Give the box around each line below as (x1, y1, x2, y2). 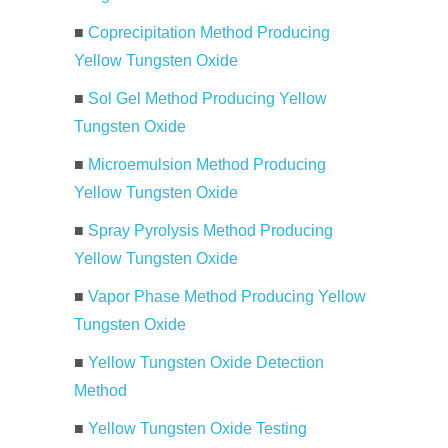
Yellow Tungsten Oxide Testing (88, 420, 307, 437)
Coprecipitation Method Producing (88, 24, 330, 41)
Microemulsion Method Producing (88, 156, 326, 173)
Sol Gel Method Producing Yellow (88, 90, 327, 107)
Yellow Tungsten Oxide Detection (88, 354, 324, 371)
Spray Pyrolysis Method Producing (88, 222, 333, 239)
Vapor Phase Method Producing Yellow (88, 288, 366, 305)
